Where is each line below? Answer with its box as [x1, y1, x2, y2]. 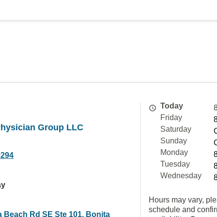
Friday [160, 113, 182, 122]
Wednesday [160, 171, 201, 180]
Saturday [160, 125, 191, 133]
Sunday [160, 137, 187, 145]
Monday [160, 148, 188, 156]
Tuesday [160, 160, 190, 168]
